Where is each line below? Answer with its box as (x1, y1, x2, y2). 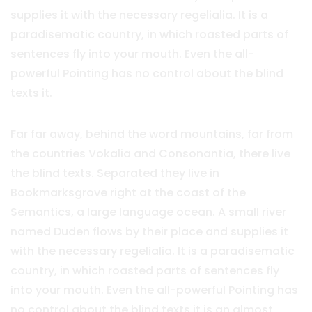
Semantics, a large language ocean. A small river (10, 204, 286, 221)
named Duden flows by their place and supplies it (10, 224, 288, 240)
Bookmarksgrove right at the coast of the (10, 185, 246, 201)
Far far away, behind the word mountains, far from (10, 126, 293, 143)
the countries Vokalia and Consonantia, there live (10, 146, 290, 162)
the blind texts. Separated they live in (10, 165, 219, 182)
